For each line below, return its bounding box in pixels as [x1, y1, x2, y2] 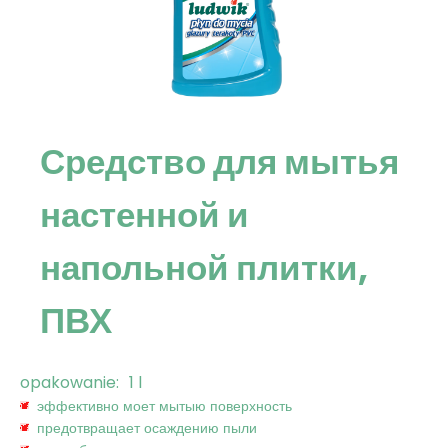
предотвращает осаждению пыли [37, 418, 257, 439]
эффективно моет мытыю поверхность [37, 396, 292, 417]
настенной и [40, 190, 249, 240]
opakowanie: [20, 371, 119, 395]
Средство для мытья [40, 137, 399, 187]
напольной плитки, [40, 243, 368, 293]
